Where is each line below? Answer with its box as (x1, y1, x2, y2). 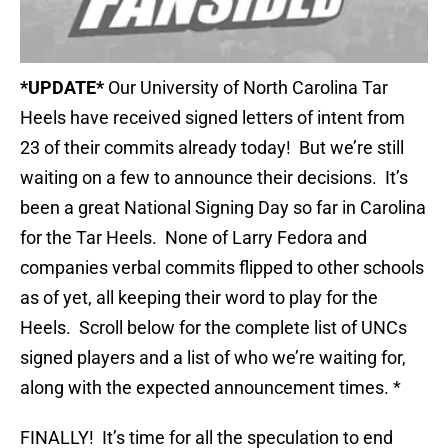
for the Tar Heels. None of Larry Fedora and (20, 227, 367, 249)
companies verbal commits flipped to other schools (20, 257, 424, 279)
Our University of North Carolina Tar (104, 77, 388, 99)
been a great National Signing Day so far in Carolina (20, 197, 426, 219)
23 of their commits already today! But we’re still (20, 137, 404, 159)
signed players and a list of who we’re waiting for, (20, 347, 406, 369)
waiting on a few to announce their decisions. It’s (20, 167, 408, 189)
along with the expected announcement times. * (20, 377, 401, 399)
